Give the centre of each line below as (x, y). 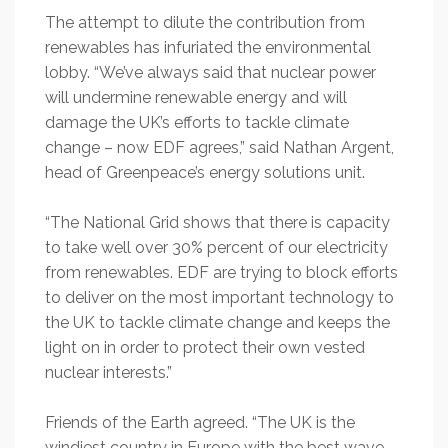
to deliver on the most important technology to (219, 297)
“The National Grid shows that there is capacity (217, 222)
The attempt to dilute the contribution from (205, 22)
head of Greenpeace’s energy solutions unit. (205, 172)
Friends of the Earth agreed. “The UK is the (200, 422)
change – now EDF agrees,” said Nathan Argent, (219, 147)
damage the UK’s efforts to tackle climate (197, 122)
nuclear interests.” (108, 372)
